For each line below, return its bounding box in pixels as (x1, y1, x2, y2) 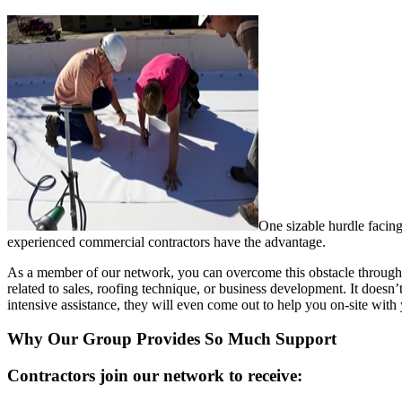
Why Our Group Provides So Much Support (7, 329, 336, 349)
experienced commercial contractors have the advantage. (7, 233, 326, 249)
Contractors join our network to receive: (7, 366, 302, 386)
